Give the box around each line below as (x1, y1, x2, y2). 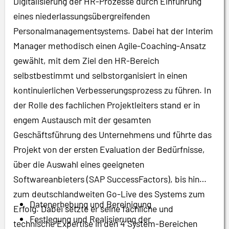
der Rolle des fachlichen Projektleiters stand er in (13, 99, 200, 111)
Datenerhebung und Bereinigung (30, 198, 151, 210)
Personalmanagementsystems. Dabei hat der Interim (13, 25, 213, 37)
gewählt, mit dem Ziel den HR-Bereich (13, 55, 159, 66)
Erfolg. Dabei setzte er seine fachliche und (13, 203, 173, 215)
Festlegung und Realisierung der (30, 213, 151, 224)
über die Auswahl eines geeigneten (13, 158, 144, 170)
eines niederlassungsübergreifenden (13, 10, 150, 22)
